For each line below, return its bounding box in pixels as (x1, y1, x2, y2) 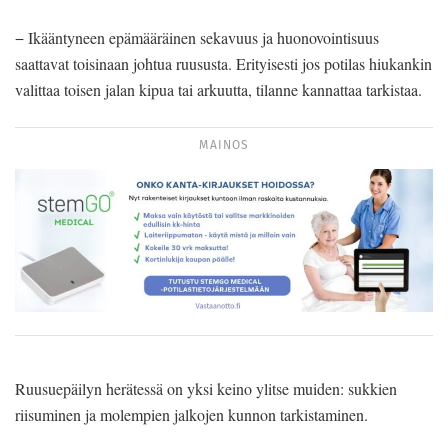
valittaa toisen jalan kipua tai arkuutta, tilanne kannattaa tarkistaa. (15, 79, 422, 101)
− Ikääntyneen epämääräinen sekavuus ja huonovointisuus (15, 27, 379, 49)
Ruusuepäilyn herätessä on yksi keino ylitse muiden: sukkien (15, 377, 397, 399)
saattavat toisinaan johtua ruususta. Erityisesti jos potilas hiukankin (15, 53, 432, 75)
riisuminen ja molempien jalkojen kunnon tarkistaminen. (15, 403, 368, 425)
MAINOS (199, 136, 249, 154)
